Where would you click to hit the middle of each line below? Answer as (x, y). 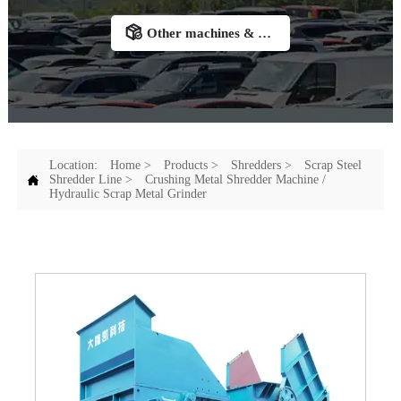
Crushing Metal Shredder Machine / (235, 180)
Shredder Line (85, 180)
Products (185, 166)
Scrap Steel (333, 166)
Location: (75, 166)
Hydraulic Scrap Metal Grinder (128, 194)
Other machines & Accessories (264, 33)
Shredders (256, 166)
